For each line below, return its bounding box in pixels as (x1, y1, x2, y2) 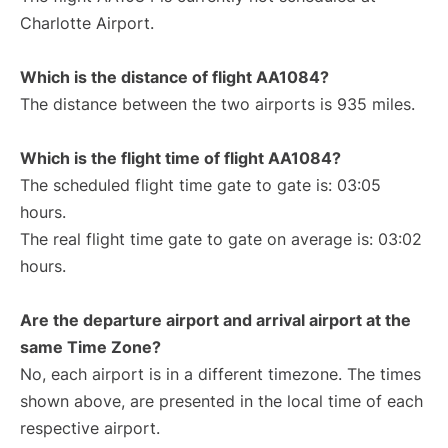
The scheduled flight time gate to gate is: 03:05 (20, 175, 381, 195)
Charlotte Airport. (20, 13, 154, 33)
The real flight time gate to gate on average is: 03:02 (20, 229, 422, 249)
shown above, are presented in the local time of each (20, 391, 423, 411)
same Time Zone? (20, 337, 161, 357)
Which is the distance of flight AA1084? (20, 67, 329, 87)
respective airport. (20, 418, 160, 438)
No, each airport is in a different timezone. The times (20, 364, 421, 384)
